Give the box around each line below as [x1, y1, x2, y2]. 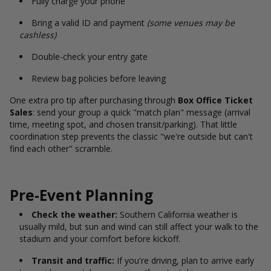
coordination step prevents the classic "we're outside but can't [10, 131, 253, 142]
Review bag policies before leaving [31, 73, 168, 84]
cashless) [19, 29, 59, 41]
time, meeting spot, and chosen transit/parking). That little [10, 119, 237, 130]
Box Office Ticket [178, 94, 253, 106]
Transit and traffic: [31, 255, 114, 266]
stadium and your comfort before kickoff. [19, 233, 180, 244]
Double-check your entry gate [31, 51, 150, 62]
